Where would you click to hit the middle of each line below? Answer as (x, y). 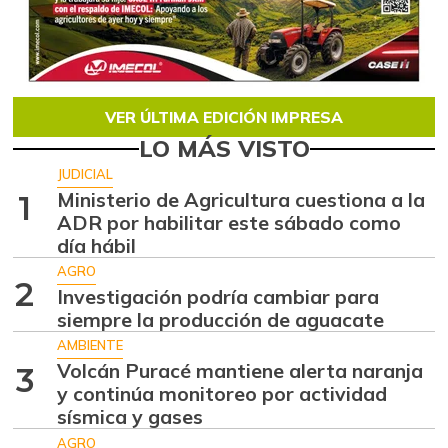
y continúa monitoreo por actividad (222, 394)
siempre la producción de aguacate (221, 320)
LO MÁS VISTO (224, 148)
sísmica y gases (130, 417)
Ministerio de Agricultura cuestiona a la (241, 199)
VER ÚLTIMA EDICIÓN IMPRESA (224, 117)
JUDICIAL (85, 173)
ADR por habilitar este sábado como (229, 222)
